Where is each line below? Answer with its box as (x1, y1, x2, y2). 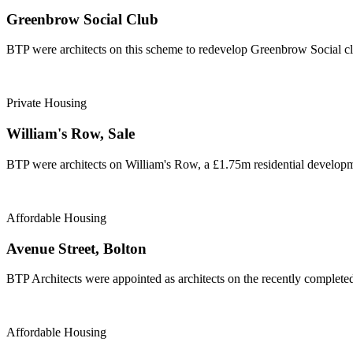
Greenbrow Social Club (6, 10, 158, 28)
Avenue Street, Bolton (6, 240, 147, 257)
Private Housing (6, 96, 87, 110)
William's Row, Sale (6, 125, 135, 143)
